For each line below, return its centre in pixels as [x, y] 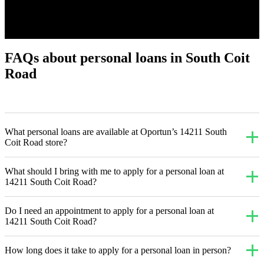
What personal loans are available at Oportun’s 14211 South [116, 132]
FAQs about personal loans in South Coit [127, 58]
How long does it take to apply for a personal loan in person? [118, 250]
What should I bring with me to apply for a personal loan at [114, 171]
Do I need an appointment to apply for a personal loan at [109, 211]
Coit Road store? [36, 143]
